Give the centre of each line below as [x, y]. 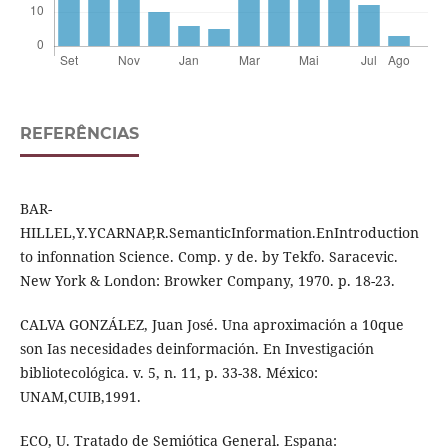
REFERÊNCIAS [79, 134]
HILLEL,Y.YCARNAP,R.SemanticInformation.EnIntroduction [219, 233]
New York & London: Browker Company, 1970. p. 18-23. [207, 281]
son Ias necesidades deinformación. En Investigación [196, 349]
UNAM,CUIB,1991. [80, 397]
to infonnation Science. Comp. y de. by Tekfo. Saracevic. [208, 257]
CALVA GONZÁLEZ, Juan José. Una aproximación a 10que [211, 325]
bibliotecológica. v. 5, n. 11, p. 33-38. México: [168, 373]
